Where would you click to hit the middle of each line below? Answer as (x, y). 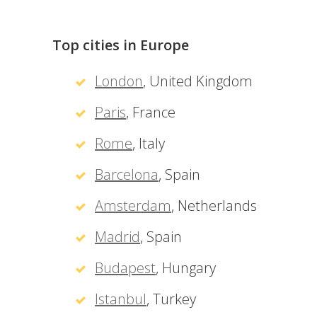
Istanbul (121, 299)
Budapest (125, 268)
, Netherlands (214, 206)
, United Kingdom (198, 81)
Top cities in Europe (121, 45)
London (119, 81)
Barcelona (127, 174)
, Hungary (186, 268)
